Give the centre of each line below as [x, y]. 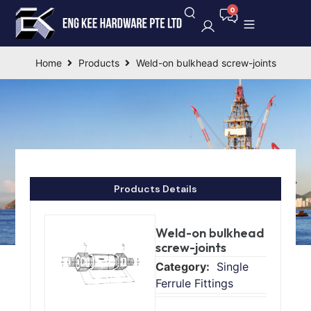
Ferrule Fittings [194, 283]
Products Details [155, 188]
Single [233, 266]
